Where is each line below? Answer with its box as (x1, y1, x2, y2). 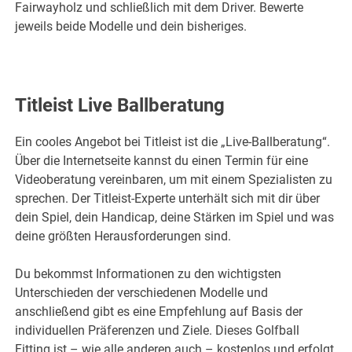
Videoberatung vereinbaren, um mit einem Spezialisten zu (15, 172, 333, 188)
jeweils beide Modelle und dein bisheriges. (15, 19, 247, 35)
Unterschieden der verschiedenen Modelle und (15, 285, 269, 301)
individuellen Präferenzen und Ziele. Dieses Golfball (15, 323, 300, 339)
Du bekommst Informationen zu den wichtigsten (15, 266, 282, 282)
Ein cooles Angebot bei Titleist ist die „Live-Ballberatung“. (15, 134, 331, 150)
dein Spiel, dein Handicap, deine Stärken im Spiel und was (15, 210, 335, 225)
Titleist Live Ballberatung (15, 94, 225, 117)
